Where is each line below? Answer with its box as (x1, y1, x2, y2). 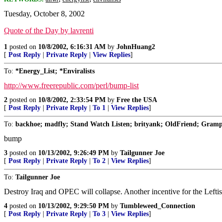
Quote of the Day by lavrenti (4, 26, 94, 35)
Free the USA (116, 96, 157, 104)
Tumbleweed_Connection (120, 202, 195, 210)
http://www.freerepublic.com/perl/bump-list (4, 81, 139, 90)
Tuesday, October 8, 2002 (4, 9, 85, 18)
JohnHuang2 (116, 43, 155, 51)
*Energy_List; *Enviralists (15, 67, 95, 75)
